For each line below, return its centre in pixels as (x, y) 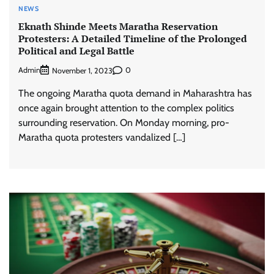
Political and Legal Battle (76, 50)
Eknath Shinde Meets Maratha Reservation (118, 26)
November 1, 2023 (82, 70)
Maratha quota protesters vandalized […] (102, 137)
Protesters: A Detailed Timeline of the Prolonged (133, 38)
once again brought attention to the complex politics (126, 108)
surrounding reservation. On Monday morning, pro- (124, 122)
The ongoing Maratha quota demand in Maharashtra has (135, 93)
